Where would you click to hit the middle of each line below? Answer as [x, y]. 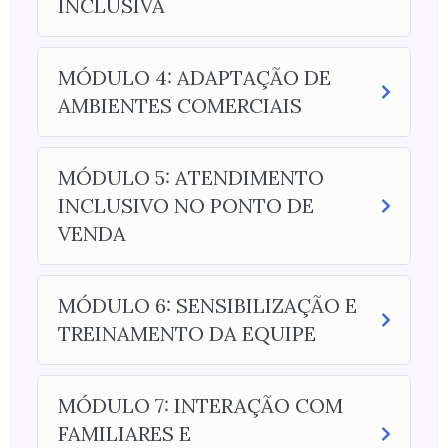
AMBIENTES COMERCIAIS [179, 105]
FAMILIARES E [124, 433]
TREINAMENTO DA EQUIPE [186, 333]
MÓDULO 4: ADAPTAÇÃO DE [194, 77]
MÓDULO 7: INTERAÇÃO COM [200, 405]
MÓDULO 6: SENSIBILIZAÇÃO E [207, 305]
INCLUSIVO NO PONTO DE [185, 205]
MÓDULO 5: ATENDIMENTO [190, 177]
